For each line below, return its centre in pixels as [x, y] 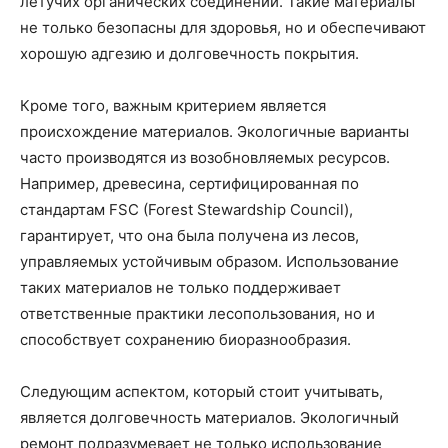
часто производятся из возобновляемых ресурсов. [205, 158]
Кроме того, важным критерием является [173, 106]
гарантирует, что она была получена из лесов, [189, 236]
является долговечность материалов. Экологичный [209, 418]
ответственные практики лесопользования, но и [197, 314]
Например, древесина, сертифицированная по [189, 184]
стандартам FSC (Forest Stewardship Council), [186, 210]
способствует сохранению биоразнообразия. [185, 340]
